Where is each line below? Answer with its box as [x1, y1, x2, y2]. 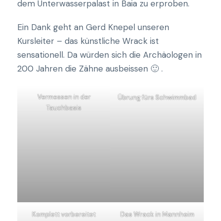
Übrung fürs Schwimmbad [118, 93, 196, 102]
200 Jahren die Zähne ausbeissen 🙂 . [17, 63, 163, 74]
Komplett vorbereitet [32, 210, 96, 219]
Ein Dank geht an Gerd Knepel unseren [17, 22, 169, 33]
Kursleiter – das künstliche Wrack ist [17, 36, 159, 46]
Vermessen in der [37, 93, 91, 101]
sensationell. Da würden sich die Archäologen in [17, 49, 202, 60]
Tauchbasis [46, 104, 81, 112]
